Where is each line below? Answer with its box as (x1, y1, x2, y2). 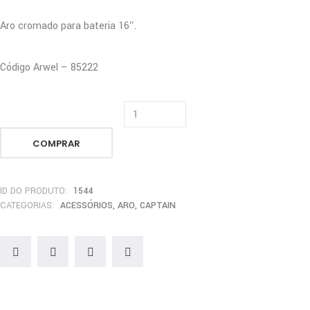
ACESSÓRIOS (60, 199, 113, 212)
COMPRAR (33, 137, 80, 150)
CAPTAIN (140, 199, 176, 212)
